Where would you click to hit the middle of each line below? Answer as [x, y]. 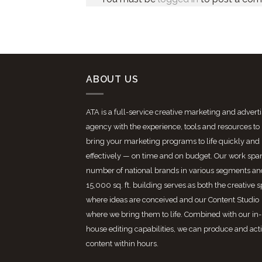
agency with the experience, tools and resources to [173, 126]
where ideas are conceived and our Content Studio [173, 199]
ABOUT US [112, 80]
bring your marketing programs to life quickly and [173, 141]
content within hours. [122, 243]
